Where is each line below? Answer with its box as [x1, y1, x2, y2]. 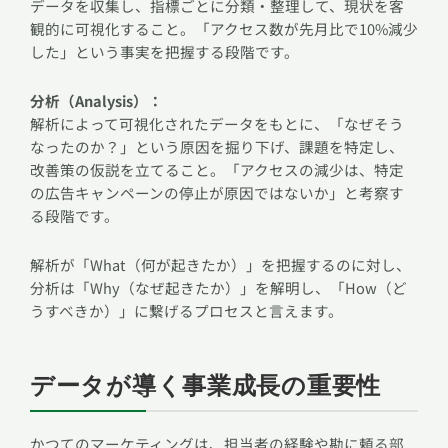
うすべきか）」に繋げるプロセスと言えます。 [30, 299, 343, 321]
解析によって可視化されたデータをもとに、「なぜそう [30, 112, 404, 134]
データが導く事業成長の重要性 [30, 371, 382, 400]
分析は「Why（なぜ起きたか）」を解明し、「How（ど [30, 276, 407, 298]
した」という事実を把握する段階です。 [30, 41, 299, 63]
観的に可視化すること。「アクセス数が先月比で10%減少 [30, 18, 418, 40]
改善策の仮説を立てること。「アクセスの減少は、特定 [30, 158, 404, 180]
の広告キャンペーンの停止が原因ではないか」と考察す [30, 181, 404, 203]
